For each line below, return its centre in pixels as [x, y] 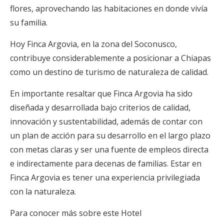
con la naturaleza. [43, 192]
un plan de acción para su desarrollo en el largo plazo [110, 136]
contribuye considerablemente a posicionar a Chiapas [110, 58]
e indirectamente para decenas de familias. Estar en [106, 164]
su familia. [29, 23]
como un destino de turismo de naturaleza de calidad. [109, 72]
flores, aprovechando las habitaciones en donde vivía [109, 9]
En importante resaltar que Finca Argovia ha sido [101, 94]
